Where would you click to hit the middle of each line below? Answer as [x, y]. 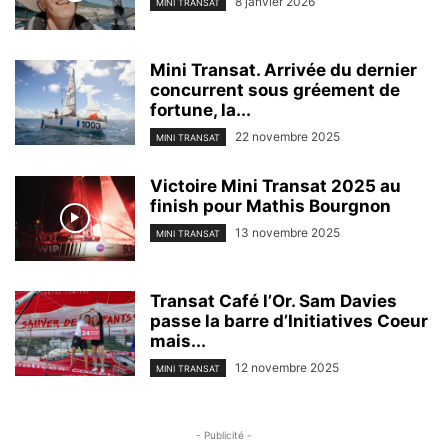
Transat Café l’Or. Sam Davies [273, 300]
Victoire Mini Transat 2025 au [275, 185]
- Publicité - [224, 435]
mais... [178, 340]
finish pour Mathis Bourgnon [270, 205]
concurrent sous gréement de [275, 89]
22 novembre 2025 [287, 136]
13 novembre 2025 [287, 232]
